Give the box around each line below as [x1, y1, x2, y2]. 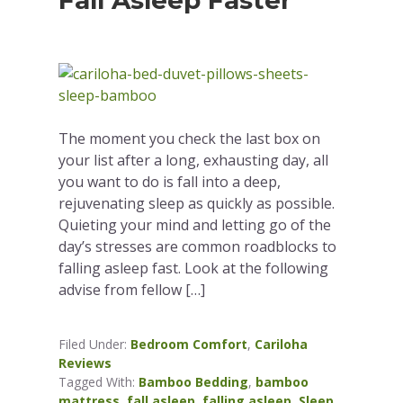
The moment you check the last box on [58, 129, 321, 149]
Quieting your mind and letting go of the [58, 215, 332, 236]
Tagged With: [58, 373, 139, 391]
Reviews [58, 354, 112, 372]
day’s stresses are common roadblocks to [58, 237, 337, 257]
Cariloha [255, 336, 309, 354]
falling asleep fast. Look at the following [58, 258, 329, 279]
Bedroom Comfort [130, 336, 248, 354]
